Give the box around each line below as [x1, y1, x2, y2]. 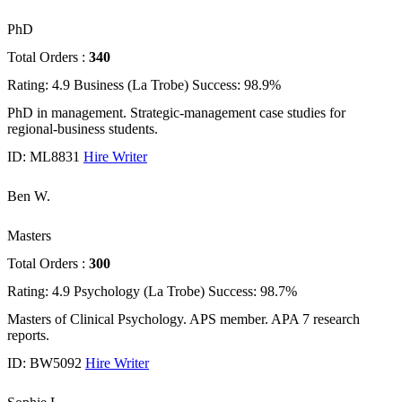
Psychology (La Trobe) [74, 284, 205, 300]
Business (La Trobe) [74, 77, 188, 93]
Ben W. [7, 188, 50, 205]
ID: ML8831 [7, 149, 80, 165]
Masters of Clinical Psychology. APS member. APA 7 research [7, 311, 360, 328]
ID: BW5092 [7, 355, 82, 371]
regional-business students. [7, 121, 158, 137]
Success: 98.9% [192, 77, 281, 93]
